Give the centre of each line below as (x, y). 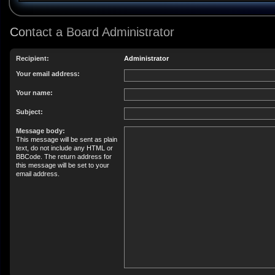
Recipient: (33, 58)
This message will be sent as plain (67, 139)
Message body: (41, 131)
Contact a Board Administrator (92, 32)
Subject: (29, 112)
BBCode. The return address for (64, 157)
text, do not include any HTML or (64, 148)
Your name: (34, 93)
